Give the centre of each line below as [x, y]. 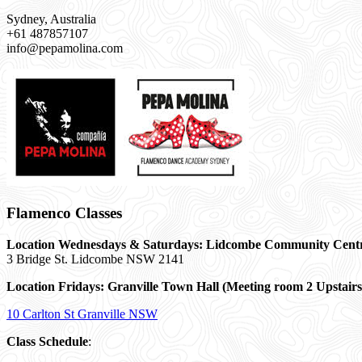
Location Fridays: [57, 286]
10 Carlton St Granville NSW [82, 314]
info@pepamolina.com [65, 48]
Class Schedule [47, 341]
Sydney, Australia [51, 19]
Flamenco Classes [64, 213]
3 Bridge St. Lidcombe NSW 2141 [95, 259]
